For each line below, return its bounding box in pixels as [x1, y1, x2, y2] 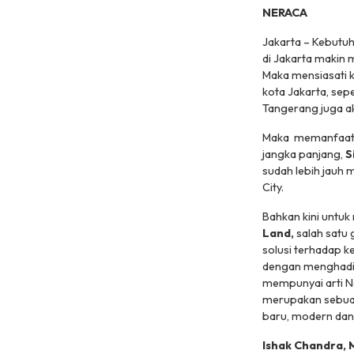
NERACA [262, 6, 310, 21]
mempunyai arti [262, 276, 345, 291]
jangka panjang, [262, 147, 345, 162]
